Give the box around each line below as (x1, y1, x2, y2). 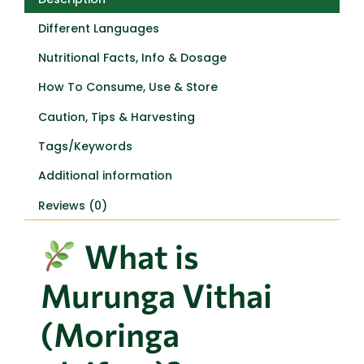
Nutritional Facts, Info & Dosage (37, 49, 227, 66)
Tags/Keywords (37, 137, 132, 154)
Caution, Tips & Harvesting (37, 108, 195, 125)
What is (77, 235, 199, 275)
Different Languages (37, 19, 159, 37)
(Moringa (41, 313, 180, 353)
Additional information (37, 167, 172, 184)
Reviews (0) (37, 197, 107, 214)
